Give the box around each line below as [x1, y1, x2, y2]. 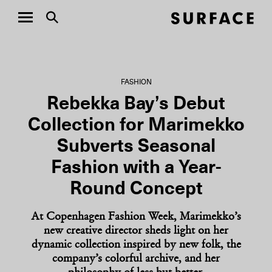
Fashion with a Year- [50, 158, 222, 177]
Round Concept [69, 180, 203, 198]
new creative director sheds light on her [44, 226, 228, 237]
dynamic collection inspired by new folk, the [31, 240, 241, 251]
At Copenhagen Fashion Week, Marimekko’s [31, 212, 241, 223]
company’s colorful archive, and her [52, 254, 220, 265]
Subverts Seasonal [56, 137, 216, 155]
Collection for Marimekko [27, 116, 245, 134]
